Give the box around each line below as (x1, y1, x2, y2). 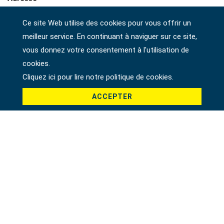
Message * (7, 179, 45, 189)
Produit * (7, 134, 40, 143)
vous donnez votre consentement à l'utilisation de (22, 45, 189, 54)
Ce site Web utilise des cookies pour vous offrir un (22, 18, 191, 27)
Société (7, 39, 36, 49)
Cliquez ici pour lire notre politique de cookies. (22, 72, 173, 81)
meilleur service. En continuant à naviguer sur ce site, (22, 32, 197, 41)
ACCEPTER (91, 92, 132, 100)
